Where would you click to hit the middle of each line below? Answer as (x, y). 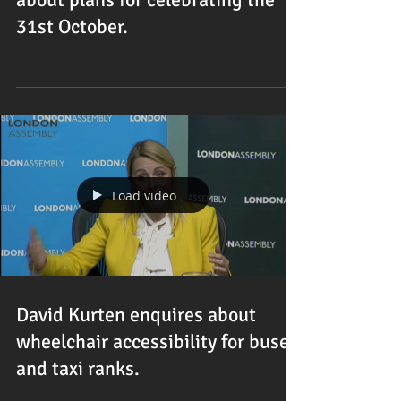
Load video (144, 195)
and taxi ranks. (78, 368)
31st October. (72, 26)
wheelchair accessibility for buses (157, 341)
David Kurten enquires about (136, 315)
